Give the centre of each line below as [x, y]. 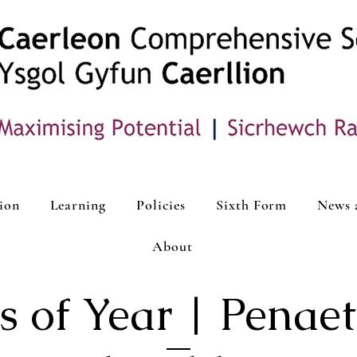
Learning [78, 205]
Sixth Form [252, 205]
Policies [161, 205]
